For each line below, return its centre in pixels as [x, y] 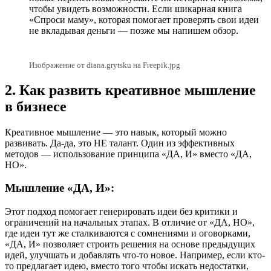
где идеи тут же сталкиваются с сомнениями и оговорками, [128, 233]
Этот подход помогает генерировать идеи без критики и [121, 212]
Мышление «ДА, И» [58, 188]
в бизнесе [36, 106]
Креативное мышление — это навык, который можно [116, 132]
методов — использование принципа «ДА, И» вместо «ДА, [128, 154]
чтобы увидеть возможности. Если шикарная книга [135, 8]
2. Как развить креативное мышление [130, 90]
